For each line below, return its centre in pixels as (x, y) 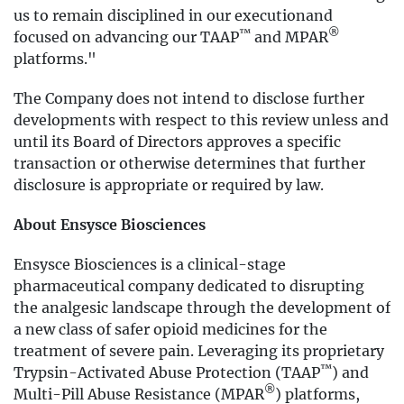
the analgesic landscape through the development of (202, 308)
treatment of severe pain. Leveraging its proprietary (199, 351)
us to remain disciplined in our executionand (173, 15)
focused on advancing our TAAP (126, 37)
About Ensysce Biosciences (110, 225)
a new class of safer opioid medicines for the (170, 329)
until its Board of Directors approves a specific (177, 142)
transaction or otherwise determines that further (189, 163)
